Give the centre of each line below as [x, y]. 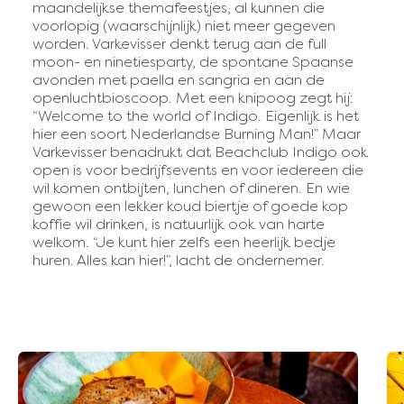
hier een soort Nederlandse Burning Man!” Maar [197, 134]
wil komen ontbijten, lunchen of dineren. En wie [191, 188]
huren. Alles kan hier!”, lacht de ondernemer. [179, 260]
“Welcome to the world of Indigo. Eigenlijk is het [196, 116]
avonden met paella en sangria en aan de [179, 80]
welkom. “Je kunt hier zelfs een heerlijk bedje [184, 242]
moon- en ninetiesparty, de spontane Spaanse [193, 62]
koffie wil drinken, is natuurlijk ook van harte [179, 224]
